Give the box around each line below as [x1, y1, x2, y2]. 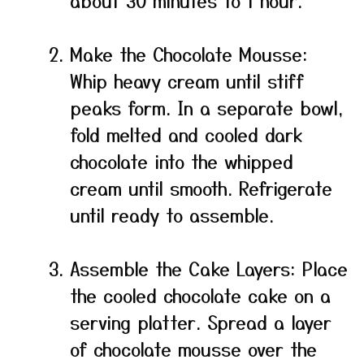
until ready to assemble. [70, 201, 274, 227]
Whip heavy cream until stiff [70, 67, 304, 93]
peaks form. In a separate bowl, [70, 94, 344, 120]
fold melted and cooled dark [70, 121, 302, 147]
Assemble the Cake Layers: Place [70, 255, 348, 281]
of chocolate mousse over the [70, 336, 317, 362]
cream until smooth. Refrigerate [70, 175, 332, 201]
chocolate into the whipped [70, 148, 293, 174]
